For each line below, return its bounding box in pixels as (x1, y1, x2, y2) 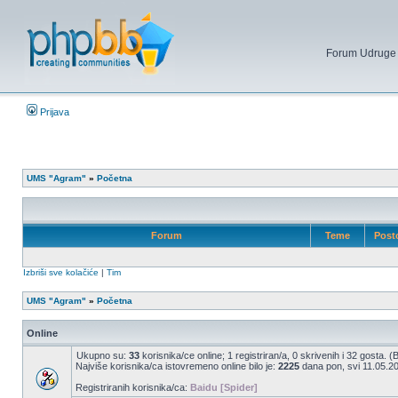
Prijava (37, 107, 69, 117)
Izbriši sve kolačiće (23, 267, 99, 277)
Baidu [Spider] (190, 382, 258, 393)
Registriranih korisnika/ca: (76, 382, 190, 393)
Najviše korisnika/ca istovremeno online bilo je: (76, 361, 278, 371)
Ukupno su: (76, 350, 129, 361)
